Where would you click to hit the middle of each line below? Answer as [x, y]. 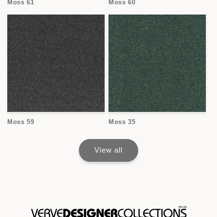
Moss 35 [122, 122]
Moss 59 [21, 122]
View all [108, 150]
